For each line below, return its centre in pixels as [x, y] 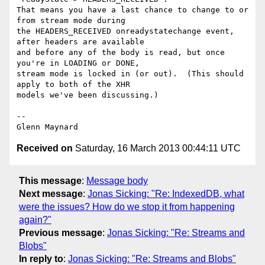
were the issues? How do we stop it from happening [127, 206]
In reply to [41, 258]
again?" [35, 219]
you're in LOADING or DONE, [78, 63]
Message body [117, 180]
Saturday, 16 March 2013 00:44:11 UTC [157, 148]
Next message [51, 193]
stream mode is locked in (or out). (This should [130, 74]
